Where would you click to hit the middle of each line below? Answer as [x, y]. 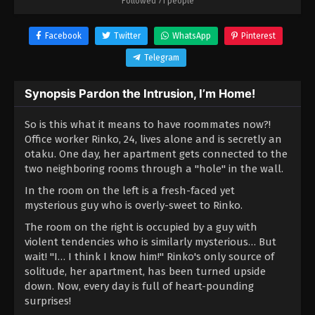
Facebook [63, 36]
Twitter [127, 36]
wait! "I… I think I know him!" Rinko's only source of [149, 257]
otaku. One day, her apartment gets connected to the [156, 154]
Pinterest [258, 36]
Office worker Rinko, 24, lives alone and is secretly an [153, 140]
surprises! [48, 301]
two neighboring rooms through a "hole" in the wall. [154, 169]
